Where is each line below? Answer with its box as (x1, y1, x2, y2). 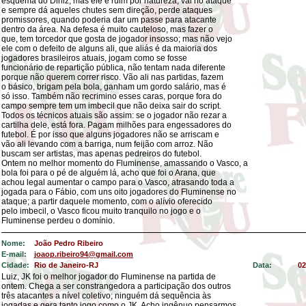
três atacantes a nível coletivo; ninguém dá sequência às (1, 291, 211, 301)
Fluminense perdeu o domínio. (1, 216, 115, 225)
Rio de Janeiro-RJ (34, 261, 98, 269)
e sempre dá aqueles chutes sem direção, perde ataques (1, 5, 212, 15)
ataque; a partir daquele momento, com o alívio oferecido (1, 197, 212, 206)
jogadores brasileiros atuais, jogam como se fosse (1, 53, 187, 63)
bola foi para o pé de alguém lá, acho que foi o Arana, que (1, 168, 216, 178)
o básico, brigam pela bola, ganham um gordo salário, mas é (1, 82, 226, 92)
